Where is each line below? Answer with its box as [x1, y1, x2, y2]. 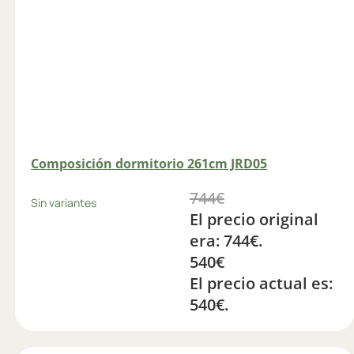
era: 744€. [189, 229, 262, 251]
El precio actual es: [189, 272, 333, 294]
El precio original [189, 208, 318, 230]
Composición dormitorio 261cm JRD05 [31, 154, 268, 172]
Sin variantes [31, 194, 97, 210]
